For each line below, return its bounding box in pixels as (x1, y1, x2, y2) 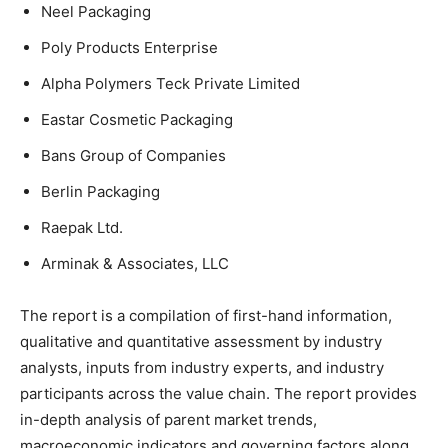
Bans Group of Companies (41, 145, 226, 165)
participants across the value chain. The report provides (20, 383, 417, 403)
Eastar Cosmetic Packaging (41, 109, 233, 129)
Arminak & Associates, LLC (41, 253, 229, 273)
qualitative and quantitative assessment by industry (20, 331, 382, 351)
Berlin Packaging (41, 181, 160, 201)
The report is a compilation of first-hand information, (20, 305, 392, 325)
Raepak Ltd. (41, 217, 123, 237)
